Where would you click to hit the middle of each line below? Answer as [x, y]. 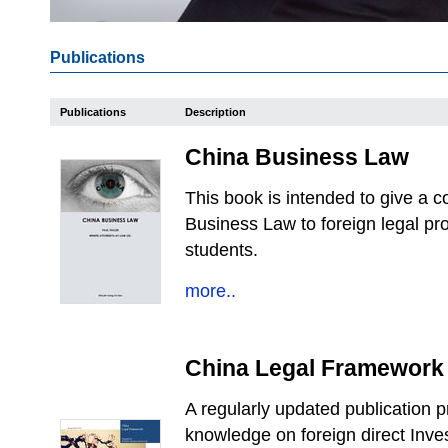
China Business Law [297, 157]
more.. [210, 291]
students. [221, 250]
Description [215, 112]
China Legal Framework [314, 368]
